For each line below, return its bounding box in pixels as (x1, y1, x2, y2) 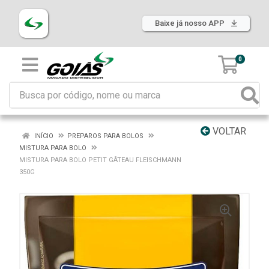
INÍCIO (32, 132, 53, 140)
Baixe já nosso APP (155, 19, 226, 28)
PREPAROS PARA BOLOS (67, 132, 144, 140)
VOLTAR (210, 125, 246, 137)
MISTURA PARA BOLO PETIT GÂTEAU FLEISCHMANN (19, 156, 181, 164)
